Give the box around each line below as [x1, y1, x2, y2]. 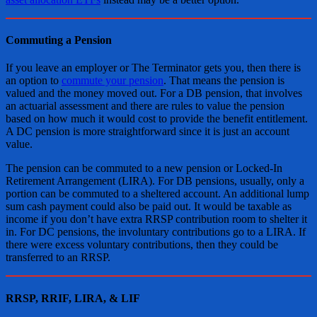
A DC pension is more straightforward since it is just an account [6, 125, 289, 138]
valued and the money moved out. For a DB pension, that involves [6, 87, 302, 100]
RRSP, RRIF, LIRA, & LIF [6, 292, 140, 304]
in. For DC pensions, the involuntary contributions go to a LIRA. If [6, 226, 306, 238]
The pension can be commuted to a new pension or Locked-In [6, 162, 282, 175]
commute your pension [62, 74, 163, 87]
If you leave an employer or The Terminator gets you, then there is [6, 62, 301, 74]
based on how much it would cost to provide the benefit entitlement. [6, 113, 308, 125]
